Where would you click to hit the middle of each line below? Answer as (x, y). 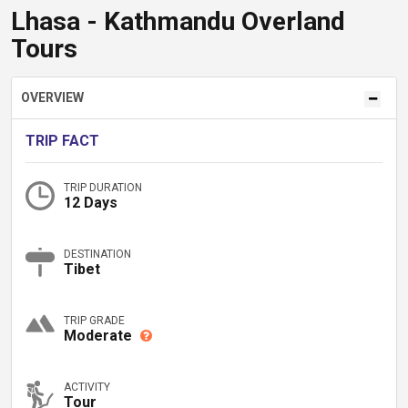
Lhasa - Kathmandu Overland (178, 21)
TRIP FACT (62, 141)
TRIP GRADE (94, 321)
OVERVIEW (52, 97)
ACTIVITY (87, 387)
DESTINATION (97, 254)
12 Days (91, 203)
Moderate (100, 336)
